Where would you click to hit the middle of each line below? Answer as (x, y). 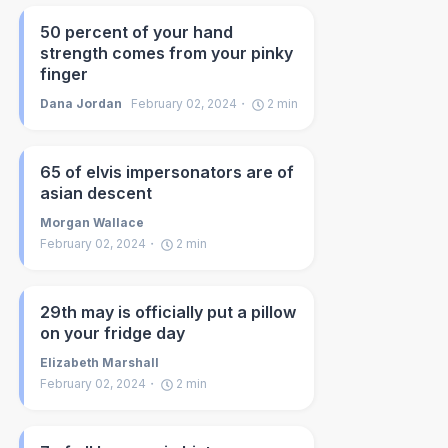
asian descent (96, 193)
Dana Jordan (81, 103)
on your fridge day (113, 333)
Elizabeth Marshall (100, 362)
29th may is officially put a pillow (168, 312)
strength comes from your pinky (167, 53)
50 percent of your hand (137, 32)
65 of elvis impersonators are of (167, 172)
